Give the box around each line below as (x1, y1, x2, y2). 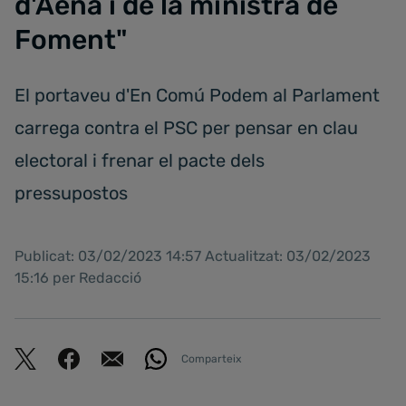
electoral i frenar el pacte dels (14, 150, 265, 171)
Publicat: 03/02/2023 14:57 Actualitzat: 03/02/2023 (14, 247, 371, 265)
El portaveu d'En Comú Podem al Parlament (14, 84, 380, 106)
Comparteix (181, 352, 241, 365)
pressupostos (14, 182, 128, 204)
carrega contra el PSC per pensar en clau (14, 117, 358, 139)
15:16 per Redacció (14, 269, 141, 286)
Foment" (14, 24, 127, 56)
